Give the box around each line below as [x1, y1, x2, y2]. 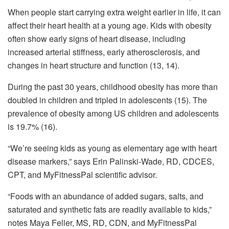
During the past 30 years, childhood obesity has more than [8, 80, 218, 93]
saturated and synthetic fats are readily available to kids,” [8, 203, 212, 215]
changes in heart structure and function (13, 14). [8, 59, 179, 71]
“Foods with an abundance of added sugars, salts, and [8, 190, 203, 202]
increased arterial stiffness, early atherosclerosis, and [8, 45, 200, 58]
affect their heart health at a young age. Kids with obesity [8, 19, 212, 31]
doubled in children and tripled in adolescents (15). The [8, 94, 207, 106]
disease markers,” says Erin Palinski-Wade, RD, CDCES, [8, 155, 214, 167]
